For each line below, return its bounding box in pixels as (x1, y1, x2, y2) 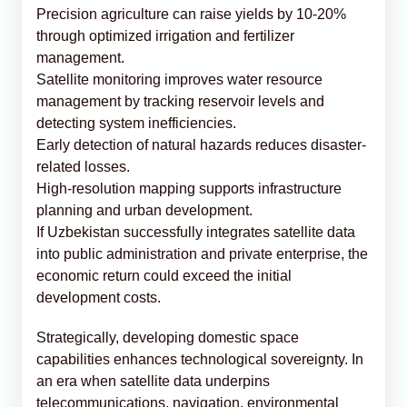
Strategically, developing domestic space (36, 329, 299, 345)
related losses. (36, 158, 130, 174)
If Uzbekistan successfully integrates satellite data (36, 223, 355, 240)
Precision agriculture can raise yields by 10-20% (36, 5, 346, 22)
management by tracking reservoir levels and (36, 93, 324, 109)
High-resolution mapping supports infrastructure (36, 180, 342, 196)
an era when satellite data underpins (36, 372, 270, 389)
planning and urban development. (36, 202, 253, 218)
